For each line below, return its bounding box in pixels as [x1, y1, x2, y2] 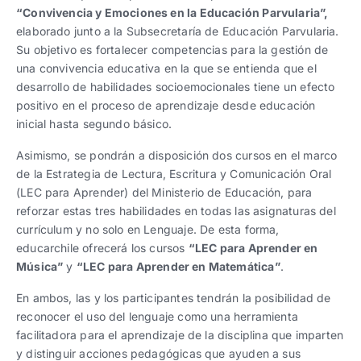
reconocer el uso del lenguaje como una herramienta [16, 309, 298, 323]
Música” [16, 259, 64, 273]
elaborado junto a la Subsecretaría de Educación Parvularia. [16, 23, 339, 38]
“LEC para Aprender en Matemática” [76, 259, 280, 273]
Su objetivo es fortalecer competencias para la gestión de [16, 42, 329, 56]
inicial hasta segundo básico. [16, 116, 172, 131]
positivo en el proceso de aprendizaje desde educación [16, 98, 316, 112]
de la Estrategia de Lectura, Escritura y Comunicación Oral [16, 166, 332, 180]
